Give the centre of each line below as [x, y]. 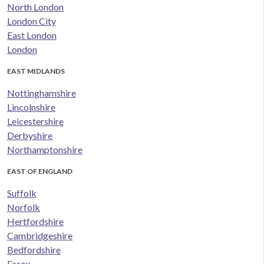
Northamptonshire [45, 150]
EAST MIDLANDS [36, 71]
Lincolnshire [31, 107]
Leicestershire [35, 121]
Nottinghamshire [42, 93]
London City [32, 21]
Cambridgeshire [40, 236]
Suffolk [22, 193]
